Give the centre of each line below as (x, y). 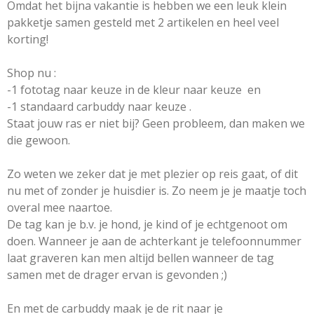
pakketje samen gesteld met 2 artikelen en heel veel (143, 22)
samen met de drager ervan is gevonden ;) (118, 275)
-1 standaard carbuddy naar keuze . (99, 107)
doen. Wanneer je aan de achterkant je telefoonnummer (154, 241)
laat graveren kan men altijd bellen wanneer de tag (141, 258)
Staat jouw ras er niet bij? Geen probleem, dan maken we (156, 123)
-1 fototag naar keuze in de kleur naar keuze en (134, 90)
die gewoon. (40, 140)
